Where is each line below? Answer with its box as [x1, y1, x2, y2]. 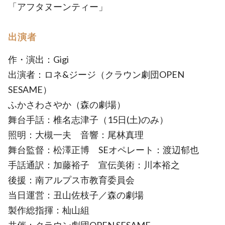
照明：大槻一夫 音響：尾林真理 [8, 129, 153, 140]
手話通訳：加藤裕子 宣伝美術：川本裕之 [8, 159, 180, 170]
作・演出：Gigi [8, 54, 69, 65]
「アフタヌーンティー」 [8, 1, 117, 12]
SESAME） [8, 84, 52, 95]
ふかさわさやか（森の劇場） [8, 99, 126, 110]
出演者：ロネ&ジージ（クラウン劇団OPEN [8, 69, 184, 80]
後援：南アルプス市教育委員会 [8, 174, 135, 185]
